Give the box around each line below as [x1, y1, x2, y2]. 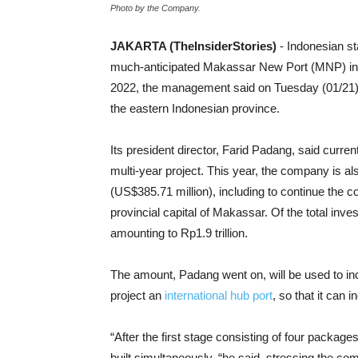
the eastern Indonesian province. [110, 101, 280, 115]
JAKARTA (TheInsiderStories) [110, 39, 276, 53]
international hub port [165, 288, 272, 302]
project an [110, 288, 165, 302]
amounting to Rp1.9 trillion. [110, 226, 248, 240]
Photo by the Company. [110, 3, 201, 13]
